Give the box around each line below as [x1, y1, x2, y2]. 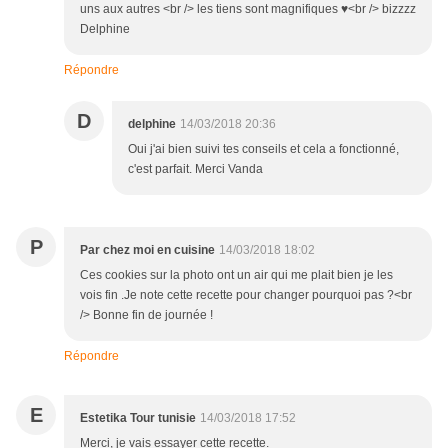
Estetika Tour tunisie [80, 411, 196, 426]
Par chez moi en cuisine [80, 243, 215, 258]
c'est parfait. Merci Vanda [128, 162, 263, 177]
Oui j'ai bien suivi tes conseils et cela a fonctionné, [128, 142, 399, 157]
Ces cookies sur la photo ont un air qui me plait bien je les [80, 268, 393, 283]
